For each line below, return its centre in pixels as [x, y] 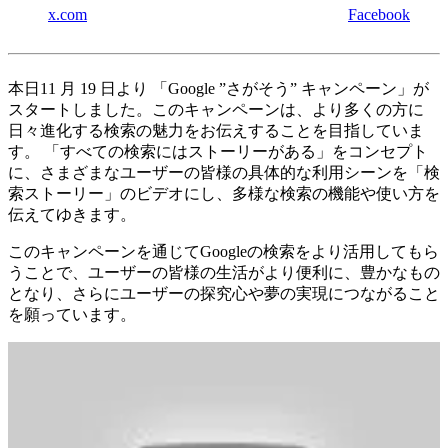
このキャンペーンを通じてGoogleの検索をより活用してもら [223, 252]
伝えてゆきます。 [72, 215]
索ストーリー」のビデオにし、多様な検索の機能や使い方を [224, 194]
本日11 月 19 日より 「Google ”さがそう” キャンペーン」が [218, 89]
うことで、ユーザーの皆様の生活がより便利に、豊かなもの [224, 273]
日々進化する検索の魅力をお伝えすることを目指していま [216, 131]
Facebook [379, 15]
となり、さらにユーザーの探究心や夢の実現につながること [224, 294]
